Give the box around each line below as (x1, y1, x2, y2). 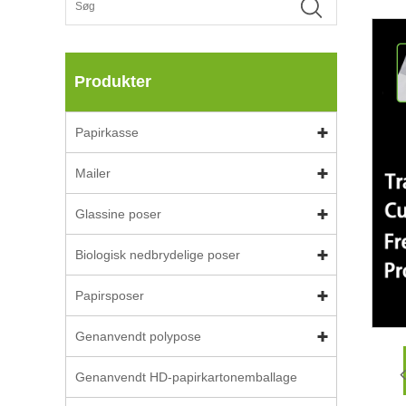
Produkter (74, 72, 151, 91)
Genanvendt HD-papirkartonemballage (75, 370, 297, 384)
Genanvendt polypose (75, 329, 201, 343)
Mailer (75, 166, 111, 180)
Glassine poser (75, 207, 161, 221)
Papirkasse (75, 125, 139, 140)
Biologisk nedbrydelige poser (75, 247, 240, 262)
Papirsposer (75, 288, 144, 303)
